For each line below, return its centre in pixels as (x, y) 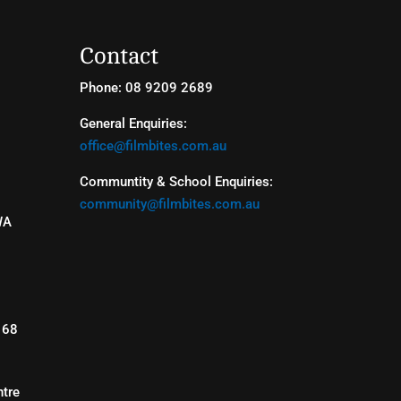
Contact (119, 55)
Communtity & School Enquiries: (177, 181)
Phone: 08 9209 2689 (147, 87)
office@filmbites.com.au (154, 145)
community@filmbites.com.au (170, 204)
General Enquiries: (134, 123)
